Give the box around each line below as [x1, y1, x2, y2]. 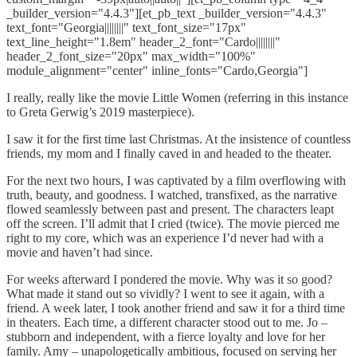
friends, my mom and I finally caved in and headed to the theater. [6, 146, 331, 160]
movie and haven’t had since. [6, 245, 153, 259]
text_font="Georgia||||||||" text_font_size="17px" [6, 20, 246, 34]
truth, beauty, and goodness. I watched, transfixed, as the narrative [6, 187, 337, 202]
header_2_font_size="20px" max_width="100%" [6, 49, 256, 63]
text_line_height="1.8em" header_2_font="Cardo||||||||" [6, 34, 280, 49]
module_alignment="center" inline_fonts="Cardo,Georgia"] [6, 63, 308, 77]
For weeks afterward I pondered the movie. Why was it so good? [6, 272, 332, 286]
